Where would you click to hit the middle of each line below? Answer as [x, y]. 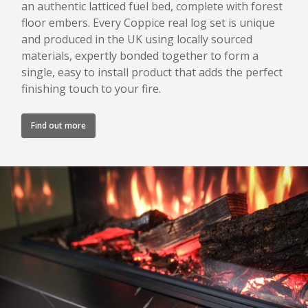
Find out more [59, 125]
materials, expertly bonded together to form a [140, 55]
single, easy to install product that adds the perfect [152, 72]
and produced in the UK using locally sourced [137, 39]
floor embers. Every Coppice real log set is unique [148, 22]
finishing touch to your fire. [91, 88]
